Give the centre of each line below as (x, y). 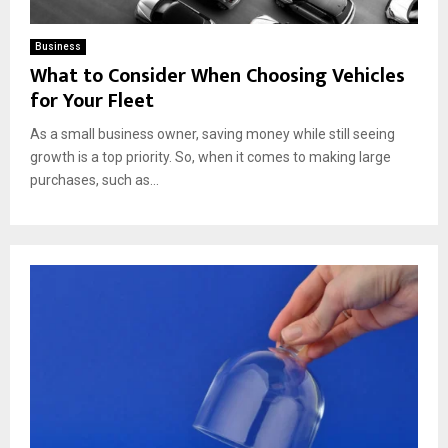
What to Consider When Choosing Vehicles (217, 75)
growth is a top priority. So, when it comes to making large (210, 156)
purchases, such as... (94, 179)
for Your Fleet (92, 100)
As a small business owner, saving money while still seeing (212, 133)
